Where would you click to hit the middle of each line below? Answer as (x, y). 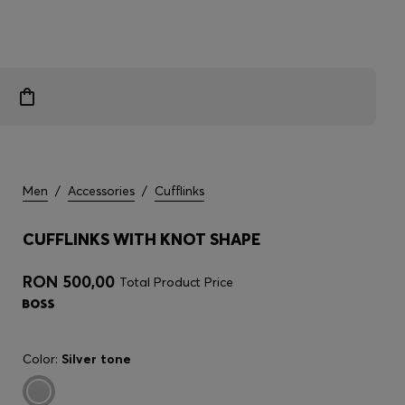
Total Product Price (176, 282)
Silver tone (96, 359)
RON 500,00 (69, 282)
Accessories (101, 191)
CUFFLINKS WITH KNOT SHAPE (141, 239)
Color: (42, 359)
